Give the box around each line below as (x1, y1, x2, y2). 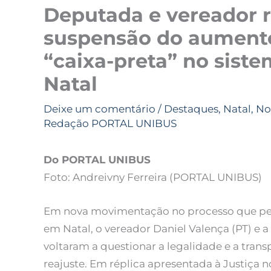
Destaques (164, 103, 218, 116)
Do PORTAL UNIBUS (44, 154, 151, 166)
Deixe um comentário (44, 103, 155, 116)
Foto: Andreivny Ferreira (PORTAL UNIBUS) (44, 171, 262, 184)
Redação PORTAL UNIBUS (44, 117, 177, 130)
